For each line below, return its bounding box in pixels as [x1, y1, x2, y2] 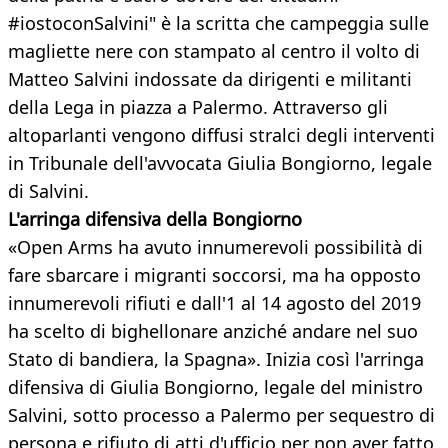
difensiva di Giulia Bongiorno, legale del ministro [8, 375, 423, 400]
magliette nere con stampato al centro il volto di [8, 39, 420, 64]
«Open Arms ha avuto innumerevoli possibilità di [8, 235, 423, 260]
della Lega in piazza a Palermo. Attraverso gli [8, 95, 388, 120]
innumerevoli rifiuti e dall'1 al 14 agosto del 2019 [8, 291, 421, 316]
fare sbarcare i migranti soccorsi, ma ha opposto [8, 263, 421, 288]
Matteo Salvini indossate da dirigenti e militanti [8, 67, 412, 92]
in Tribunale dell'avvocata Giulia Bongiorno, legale [8, 151, 432, 176]
